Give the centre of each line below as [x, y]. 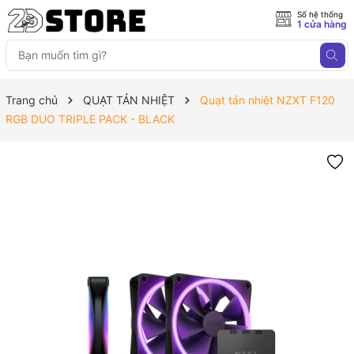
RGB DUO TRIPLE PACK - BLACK [90, 119]
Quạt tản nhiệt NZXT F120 [267, 100]
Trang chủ [32, 100]
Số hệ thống [320, 14]
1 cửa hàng [322, 24]
